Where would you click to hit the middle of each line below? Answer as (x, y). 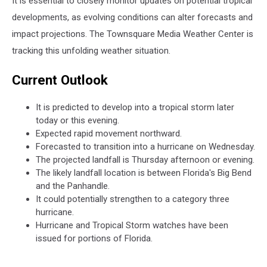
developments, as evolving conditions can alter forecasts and (132, 17)
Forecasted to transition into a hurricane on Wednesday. (145, 147)
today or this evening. (77, 121)
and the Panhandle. (73, 186)
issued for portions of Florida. (94, 239)
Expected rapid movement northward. (109, 134)
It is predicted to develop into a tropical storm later (135, 108)
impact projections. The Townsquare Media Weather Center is (133, 34)
